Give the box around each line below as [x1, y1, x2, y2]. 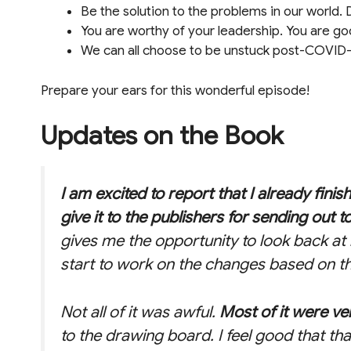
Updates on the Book [41, 119, 284, 152]
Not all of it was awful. [60, 301, 219, 322]
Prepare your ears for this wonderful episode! [41, 81, 309, 99]
